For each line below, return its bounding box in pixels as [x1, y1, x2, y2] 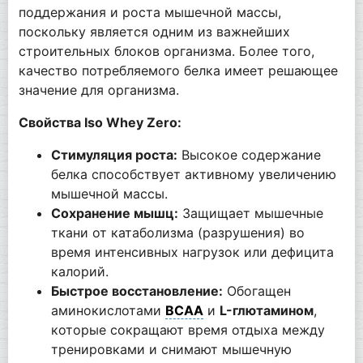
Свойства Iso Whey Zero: [18, 114, 181, 131]
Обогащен [222, 283, 291, 300]
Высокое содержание [177, 147, 321, 164]
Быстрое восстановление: [50, 283, 223, 300]
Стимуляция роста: [50, 147, 177, 164]
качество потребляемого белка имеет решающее [18, 62, 338, 79]
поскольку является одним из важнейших [18, 23, 290, 41]
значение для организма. [18, 82, 179, 99]
